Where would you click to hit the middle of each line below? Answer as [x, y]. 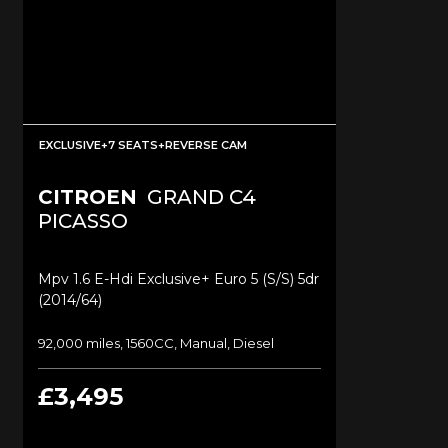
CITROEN [87, 196]
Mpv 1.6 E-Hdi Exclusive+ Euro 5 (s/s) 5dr [178, 278]
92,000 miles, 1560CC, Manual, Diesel [156, 342]
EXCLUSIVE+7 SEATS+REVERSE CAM [143, 144]
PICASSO [83, 220]
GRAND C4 [199, 196]
